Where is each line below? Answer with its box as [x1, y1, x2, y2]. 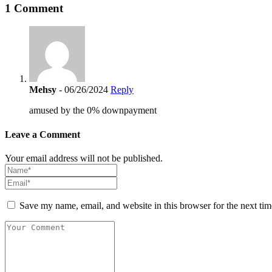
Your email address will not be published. [5, 152, 163, 163]
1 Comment [5, 1, 63, 15]
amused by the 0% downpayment [29, 105, 157, 116]
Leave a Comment [5, 129, 80, 140]
